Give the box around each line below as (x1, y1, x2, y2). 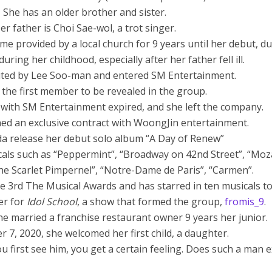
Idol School (27, 195, 78, 208)
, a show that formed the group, (77, 195, 225, 208)
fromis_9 (225, 195, 265, 208)
